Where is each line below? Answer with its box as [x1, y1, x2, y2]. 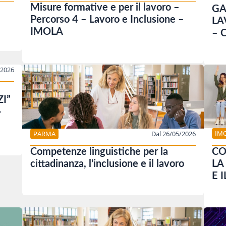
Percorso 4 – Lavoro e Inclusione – [30, 15, 184, 25]
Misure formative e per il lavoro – [30, 3, 180, 13]
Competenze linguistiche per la [30, 147, 168, 157]
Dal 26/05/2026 [151, 129, 196, 138]
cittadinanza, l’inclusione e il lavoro [30, 159, 184, 169]
